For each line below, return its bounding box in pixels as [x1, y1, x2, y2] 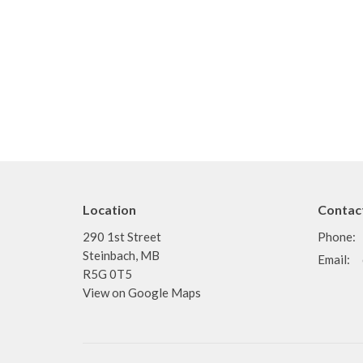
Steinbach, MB [83, 247, 160, 263]
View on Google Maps [83, 284, 201, 300]
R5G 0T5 [83, 266, 132, 281]
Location [83, 202, 136, 218]
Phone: [318, 228, 356, 244]
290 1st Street [83, 228, 161, 244]
